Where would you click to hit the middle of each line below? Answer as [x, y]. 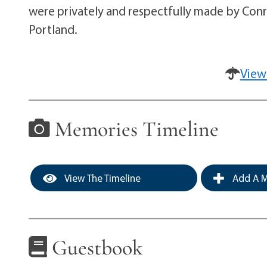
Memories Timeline [135, 129]
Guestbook [95, 248]
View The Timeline [102, 178]
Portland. [53, 29]
